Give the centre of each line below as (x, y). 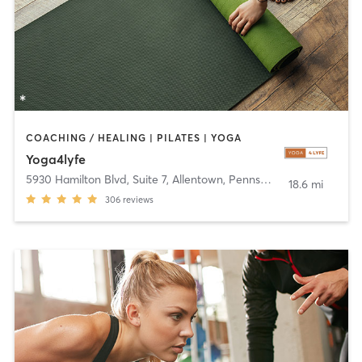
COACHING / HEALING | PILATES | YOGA (133, 138)
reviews (138, 199)
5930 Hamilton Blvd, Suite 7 (96, 179)
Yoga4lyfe (55, 159)
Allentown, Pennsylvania (216, 179)
